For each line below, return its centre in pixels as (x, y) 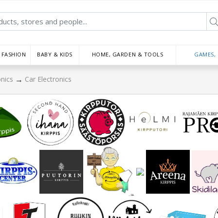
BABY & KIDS (55, 54)
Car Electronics (48, 79)
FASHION (14, 54)
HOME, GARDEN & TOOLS (127, 54)
